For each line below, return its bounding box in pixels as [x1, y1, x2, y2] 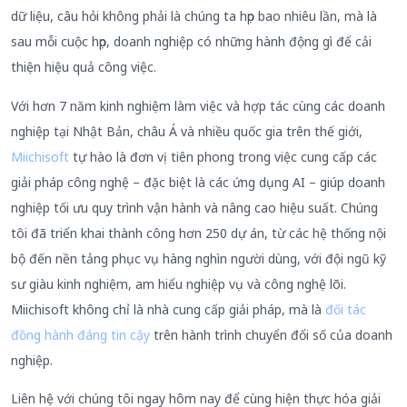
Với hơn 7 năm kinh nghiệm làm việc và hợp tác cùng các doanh [11, 96, 385, 114]
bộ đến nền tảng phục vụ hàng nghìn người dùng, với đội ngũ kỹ [11, 249, 386, 267]
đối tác [325, 300, 366, 318]
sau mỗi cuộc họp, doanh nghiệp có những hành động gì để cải [11, 33, 372, 51]
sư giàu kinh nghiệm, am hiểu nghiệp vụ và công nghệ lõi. [11, 274, 346, 293]
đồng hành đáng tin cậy [11, 325, 150, 343]
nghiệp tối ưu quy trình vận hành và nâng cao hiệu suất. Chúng [11, 198, 378, 216]
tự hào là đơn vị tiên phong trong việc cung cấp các [69, 147, 377, 165]
